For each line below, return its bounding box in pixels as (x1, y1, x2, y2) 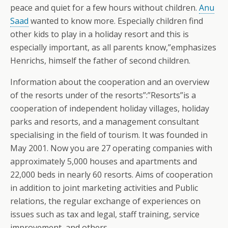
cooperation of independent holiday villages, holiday (10, 103, 209, 114)
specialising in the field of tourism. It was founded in (10, 129, 208, 140)
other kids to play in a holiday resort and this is (10, 28, 189, 40)
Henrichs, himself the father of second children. (10, 55, 190, 66)
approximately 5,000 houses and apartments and (10, 156, 197, 167)
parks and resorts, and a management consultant (10, 116, 199, 127)
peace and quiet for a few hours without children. (10, 2, 199, 13)
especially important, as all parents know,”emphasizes (10, 42, 216, 53)
